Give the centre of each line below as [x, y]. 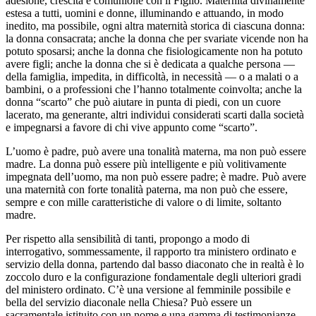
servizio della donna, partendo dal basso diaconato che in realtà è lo [155, 264]
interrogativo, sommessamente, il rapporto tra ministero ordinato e [151, 251]
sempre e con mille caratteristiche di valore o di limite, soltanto [144, 202]
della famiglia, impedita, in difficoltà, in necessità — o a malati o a [152, 76]
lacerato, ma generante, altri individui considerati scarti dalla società [155, 114]
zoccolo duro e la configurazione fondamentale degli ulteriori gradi [153, 276]
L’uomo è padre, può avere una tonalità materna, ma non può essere [156, 151]
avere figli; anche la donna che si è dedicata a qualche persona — [150, 63]
